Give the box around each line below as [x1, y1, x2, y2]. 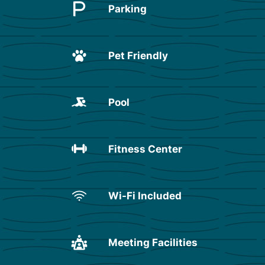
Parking [108, 2, 147, 15]
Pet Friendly [108, 49, 168, 62]
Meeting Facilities [108, 236, 198, 248]
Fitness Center [108, 143, 182, 155]
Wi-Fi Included [108, 189, 182, 202]
